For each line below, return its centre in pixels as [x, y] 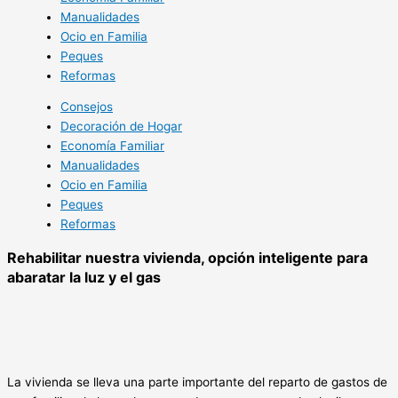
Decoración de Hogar [121, 127]
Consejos [87, 107]
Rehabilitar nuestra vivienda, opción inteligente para [187, 258]
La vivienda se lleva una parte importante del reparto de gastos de [197, 382]
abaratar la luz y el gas [84, 278]
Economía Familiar [112, 146]
